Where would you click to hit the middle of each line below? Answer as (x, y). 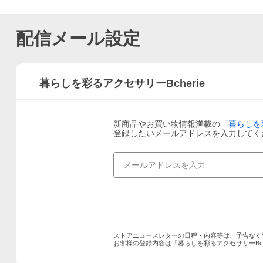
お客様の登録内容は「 (146, 243)
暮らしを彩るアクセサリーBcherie (122, 83)
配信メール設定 (78, 38)
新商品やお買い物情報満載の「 (171, 124)
